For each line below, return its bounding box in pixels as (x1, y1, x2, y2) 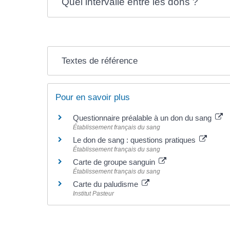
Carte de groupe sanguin (73, 158, 157, 166)
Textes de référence (61, 56, 138, 66)
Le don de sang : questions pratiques (73, 136, 198, 144)
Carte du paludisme (73, 180, 140, 188)
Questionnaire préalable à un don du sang (73, 113, 214, 122)
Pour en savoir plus (55, 92, 130, 102)
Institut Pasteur (73, 190, 114, 197)
